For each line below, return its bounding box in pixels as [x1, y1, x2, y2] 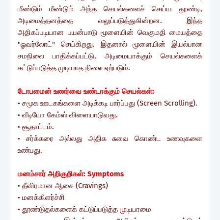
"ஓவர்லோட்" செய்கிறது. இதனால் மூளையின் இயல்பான [18, 39, 202, 49]
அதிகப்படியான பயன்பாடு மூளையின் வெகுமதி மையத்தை [18, 27, 202, 37]
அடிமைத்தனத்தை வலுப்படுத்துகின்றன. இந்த [18, 16, 202, 25]
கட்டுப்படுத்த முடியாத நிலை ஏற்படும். [18, 63, 132, 72]
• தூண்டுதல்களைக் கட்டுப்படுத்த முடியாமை [18, 204, 151, 214]
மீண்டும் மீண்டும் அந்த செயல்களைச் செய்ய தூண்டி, [18, 4, 202, 13]
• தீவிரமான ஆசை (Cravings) [18, 181, 108, 190]
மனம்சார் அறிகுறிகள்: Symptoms [18, 169, 126, 178]
